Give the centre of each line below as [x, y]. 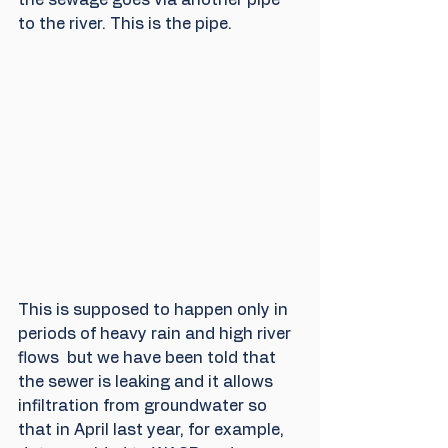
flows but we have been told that [149, 358]
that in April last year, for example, [153, 430]
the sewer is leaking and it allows [147, 382]
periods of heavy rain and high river [156, 334]
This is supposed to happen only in [155, 310]
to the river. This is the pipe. [125, 23]
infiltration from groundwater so [144, 406]
